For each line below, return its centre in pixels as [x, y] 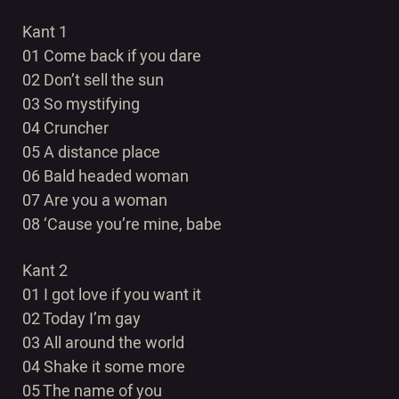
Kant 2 [45, 271]
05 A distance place [91, 153]
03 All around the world [103, 343]
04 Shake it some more [104, 367]
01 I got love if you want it [112, 295]
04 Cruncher [65, 129]
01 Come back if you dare [112, 57]
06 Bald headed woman [106, 177]
